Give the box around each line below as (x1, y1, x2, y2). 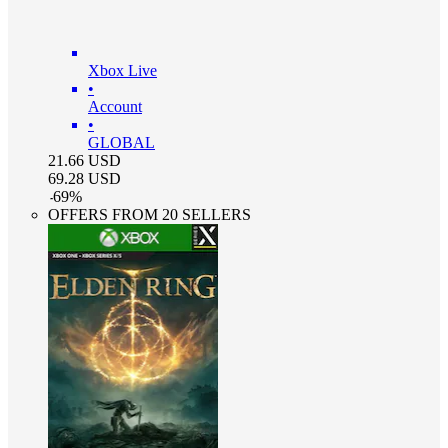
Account (88, 98, 142, 115)
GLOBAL (88, 134, 155, 151)
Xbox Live (88, 62, 157, 79)
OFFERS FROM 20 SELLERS (48, 206, 251, 223)
